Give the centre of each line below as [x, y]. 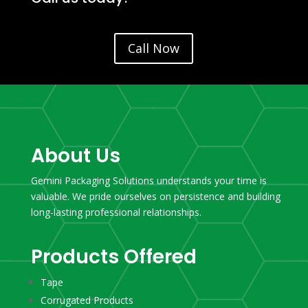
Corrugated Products [87, 300]
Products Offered [113, 256]
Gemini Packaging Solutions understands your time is [148, 180]
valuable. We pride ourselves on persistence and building [155, 196]
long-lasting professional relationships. [116, 212]
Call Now [154, 48]
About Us [75, 155]
